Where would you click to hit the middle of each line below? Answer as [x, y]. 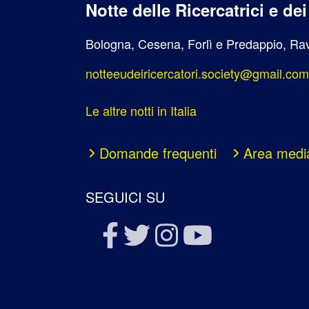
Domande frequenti [158, 153]
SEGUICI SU [125, 197]
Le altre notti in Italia [141, 111]
